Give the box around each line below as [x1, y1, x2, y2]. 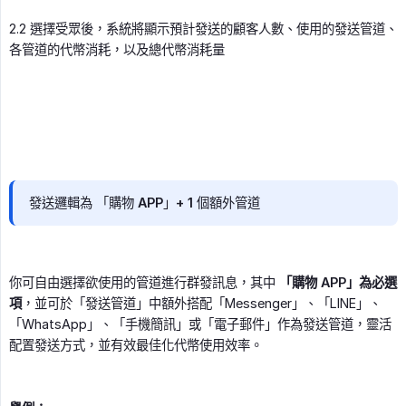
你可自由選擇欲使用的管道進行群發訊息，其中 [9, 275, 279, 291]
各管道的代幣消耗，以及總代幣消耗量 [9, 42, 225, 58]
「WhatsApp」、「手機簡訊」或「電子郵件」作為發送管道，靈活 [9, 316, 391, 333]
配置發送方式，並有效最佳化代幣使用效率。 [9, 337, 263, 353]
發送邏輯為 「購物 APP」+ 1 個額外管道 [29, 195, 260, 211]
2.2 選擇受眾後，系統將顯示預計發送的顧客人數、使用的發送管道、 [9, 21, 398, 37]
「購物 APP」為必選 [279, 275, 397, 291]
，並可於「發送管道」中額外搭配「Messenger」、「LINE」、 [22, 295, 382, 312]
